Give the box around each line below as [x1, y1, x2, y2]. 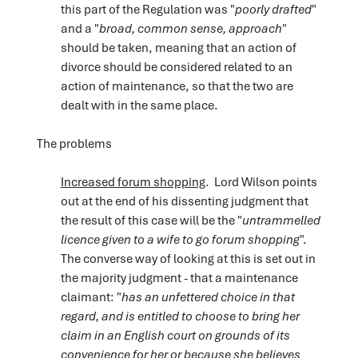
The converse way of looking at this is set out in [60, 249, 316, 266]
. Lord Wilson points [205, 173, 317, 189]
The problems [36, 134, 112, 151]
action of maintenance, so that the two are [60, 77, 293, 93]
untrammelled [241, 211, 320, 228]
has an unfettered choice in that [121, 288, 295, 304]
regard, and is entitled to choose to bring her [60, 307, 300, 324]
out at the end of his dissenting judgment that [60, 192, 308, 209]
